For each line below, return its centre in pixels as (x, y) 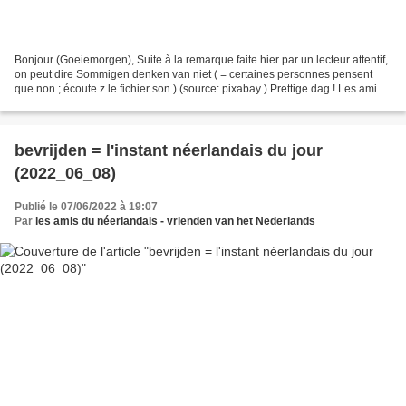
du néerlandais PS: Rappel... (85, 104)
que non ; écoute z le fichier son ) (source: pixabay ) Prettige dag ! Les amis (198, 89)
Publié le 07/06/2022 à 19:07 (86, 207)
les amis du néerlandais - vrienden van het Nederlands (175, 222)
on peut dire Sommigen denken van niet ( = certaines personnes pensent (193, 75)
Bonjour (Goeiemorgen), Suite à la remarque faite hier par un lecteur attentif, (201, 60)
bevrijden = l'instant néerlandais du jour (169, 151)
